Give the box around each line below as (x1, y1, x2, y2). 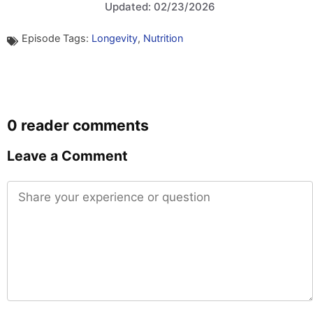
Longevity (91, 31, 138, 44)
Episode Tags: (21, 31, 92, 44)
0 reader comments (7, 115, 149, 134)
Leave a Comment (7, 147, 128, 164)
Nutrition (143, 31, 183, 44)
